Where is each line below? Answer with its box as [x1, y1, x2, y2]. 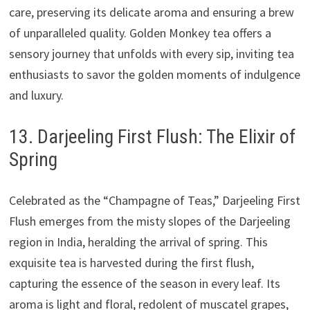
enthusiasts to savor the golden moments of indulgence [8, 66, 300, 82]
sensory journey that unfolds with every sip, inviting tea [8, 45, 294, 62]
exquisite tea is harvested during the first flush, [8, 254, 254, 271]
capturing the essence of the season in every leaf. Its [8, 275, 280, 291]
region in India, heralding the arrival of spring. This [8, 233, 268, 250]
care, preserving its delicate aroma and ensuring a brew [8, 3, 294, 20]
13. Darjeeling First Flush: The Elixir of [8, 125, 295, 148]
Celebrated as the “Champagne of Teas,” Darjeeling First [8, 192, 300, 208]
